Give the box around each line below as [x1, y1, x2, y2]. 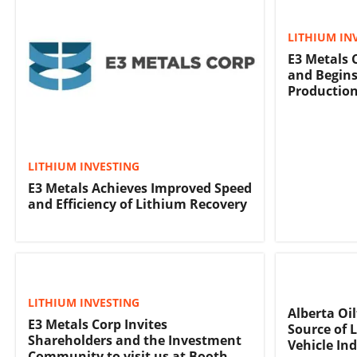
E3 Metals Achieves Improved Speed [28, 179, 252, 198]
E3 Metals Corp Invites [28, 316, 167, 334]
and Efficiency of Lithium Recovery [28, 195, 247, 214]
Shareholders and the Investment [28, 331, 241, 350]
